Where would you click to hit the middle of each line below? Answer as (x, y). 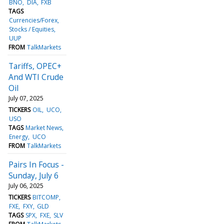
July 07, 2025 (26, 98)
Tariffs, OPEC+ (35, 66)
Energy (19, 136)
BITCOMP (46, 197)
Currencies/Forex (33, 20)
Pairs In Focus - (36, 164)
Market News (44, 127)
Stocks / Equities (32, 29)
